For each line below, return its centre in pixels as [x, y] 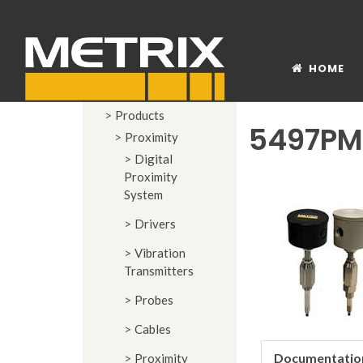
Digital [154, 159]
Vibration [160, 253]
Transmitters [159, 271]
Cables [153, 329]
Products [140, 115]
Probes [154, 300]
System [143, 194]
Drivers [155, 224]
